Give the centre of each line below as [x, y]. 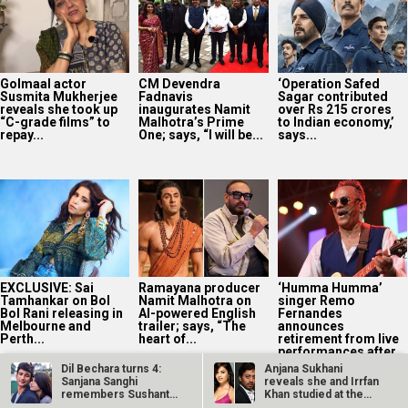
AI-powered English [198, 313]
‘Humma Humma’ [330, 287]
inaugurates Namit [195, 109]
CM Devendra [180, 84]
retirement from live [338, 338]
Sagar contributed [332, 97]
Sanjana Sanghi [100, 382]
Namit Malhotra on [195, 300]
